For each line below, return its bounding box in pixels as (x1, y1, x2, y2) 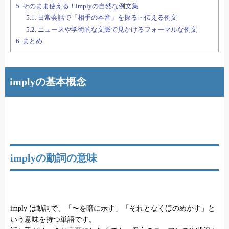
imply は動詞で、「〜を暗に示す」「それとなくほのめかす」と (10, 204, 215, 213)
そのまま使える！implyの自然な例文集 (20, 2, 139, 10)
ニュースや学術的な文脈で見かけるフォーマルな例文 (36, 25, 197, 33)
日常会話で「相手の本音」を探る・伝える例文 (36, 13, 177, 21)
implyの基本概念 (9, 76, 86, 88)
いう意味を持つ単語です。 (10, 216, 96, 224)
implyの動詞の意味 (10, 153, 97, 164)
